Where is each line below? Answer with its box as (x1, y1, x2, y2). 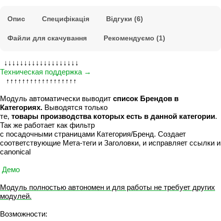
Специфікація (42, 15, 89, 23)
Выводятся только (42, 103, 108, 112)
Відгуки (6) (106, 15, 143, 23)
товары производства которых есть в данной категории (11, 112, 215, 121)
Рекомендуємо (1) (104, 34, 165, 42)
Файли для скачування (7, 34, 87, 42)
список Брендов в (113, 94, 179, 103)
